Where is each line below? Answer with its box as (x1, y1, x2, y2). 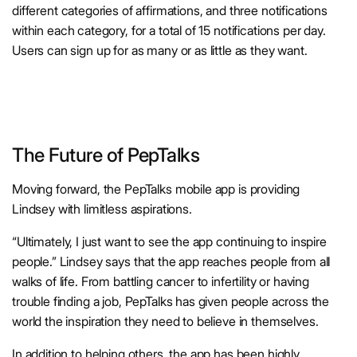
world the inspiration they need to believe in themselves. (12, 313, 319, 330)
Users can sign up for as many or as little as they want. (12, 42, 311, 59)
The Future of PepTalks (12, 143, 200, 167)
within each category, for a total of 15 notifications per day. (12, 22, 326, 39)
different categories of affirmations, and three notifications (12, 2, 328, 19)
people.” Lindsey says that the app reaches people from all (12, 253, 331, 270)
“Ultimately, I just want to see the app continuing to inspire (12, 233, 327, 250)
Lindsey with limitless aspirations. (12, 201, 195, 218)
